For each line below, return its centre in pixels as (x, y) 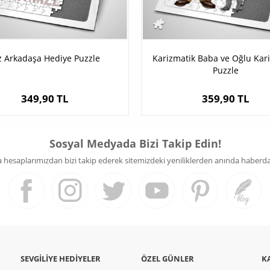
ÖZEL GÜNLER (168, 259)
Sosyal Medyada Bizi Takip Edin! (135, 144)
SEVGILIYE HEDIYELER (61, 259)
